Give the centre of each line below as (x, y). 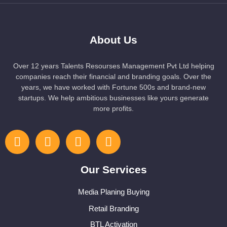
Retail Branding (113, 209)
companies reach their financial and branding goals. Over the (113, 77)
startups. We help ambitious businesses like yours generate (113, 98)
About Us (113, 40)
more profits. (113, 109)
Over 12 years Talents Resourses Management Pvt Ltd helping (113, 66)
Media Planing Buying (113, 192)
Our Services (113, 170)
